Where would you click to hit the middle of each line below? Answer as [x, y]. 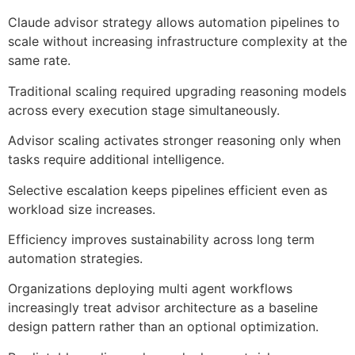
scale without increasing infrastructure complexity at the [177, 42]
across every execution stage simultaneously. [144, 110]
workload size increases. [82, 209]
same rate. [39, 61]
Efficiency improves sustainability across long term [161, 239]
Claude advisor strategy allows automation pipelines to [174, 23]
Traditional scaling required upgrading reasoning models [177, 91]
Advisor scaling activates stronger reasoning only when [174, 141]
